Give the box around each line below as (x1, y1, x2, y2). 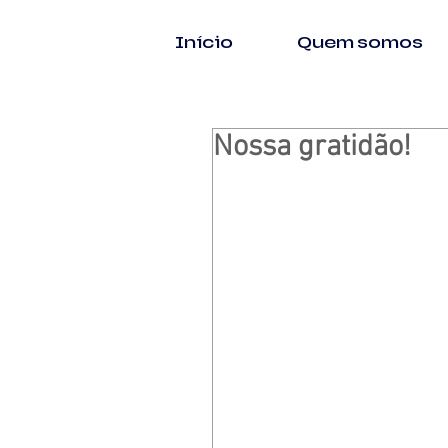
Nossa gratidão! (213, 129, 411, 166)
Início (175, 34, 233, 51)
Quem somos (297, 34, 423, 51)
